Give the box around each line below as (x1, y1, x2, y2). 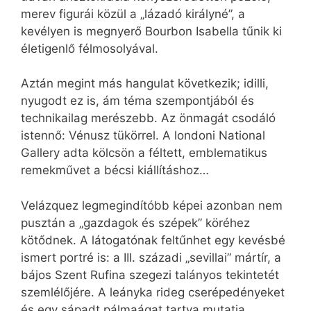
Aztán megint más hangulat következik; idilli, (21, 76, 269, 91)
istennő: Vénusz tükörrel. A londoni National (21, 128, 265, 143)
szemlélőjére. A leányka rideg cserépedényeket (21, 285, 285, 299)
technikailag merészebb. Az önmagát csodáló (21, 111, 276, 126)
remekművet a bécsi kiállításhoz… (21, 163, 209, 178)
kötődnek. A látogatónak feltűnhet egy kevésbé (21, 233, 285, 247)
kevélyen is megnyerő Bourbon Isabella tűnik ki (21, 24, 282, 38)
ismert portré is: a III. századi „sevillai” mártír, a (21, 250, 281, 264)
